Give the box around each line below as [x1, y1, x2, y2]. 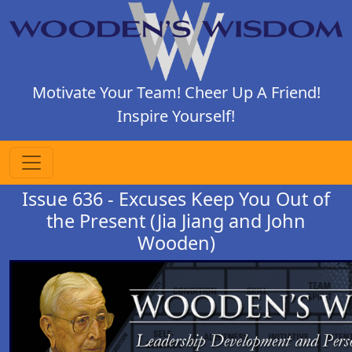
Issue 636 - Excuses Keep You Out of [22, 185, 330, 211]
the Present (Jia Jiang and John [46, 207, 306, 233]
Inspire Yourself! [117, 104, 235, 126]
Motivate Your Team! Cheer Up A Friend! [31, 81, 321, 103]
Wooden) [137, 229, 215, 255]
